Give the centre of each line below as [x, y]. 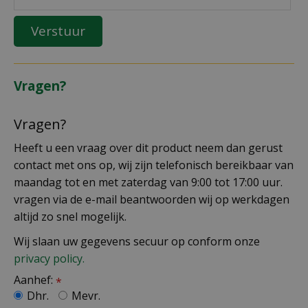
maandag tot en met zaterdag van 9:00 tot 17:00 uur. [148, 182]
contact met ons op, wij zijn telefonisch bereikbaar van [154, 165]
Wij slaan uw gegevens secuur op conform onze [137, 241]
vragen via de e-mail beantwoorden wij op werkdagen [152, 199]
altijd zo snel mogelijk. [71, 216]
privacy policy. [49, 258]
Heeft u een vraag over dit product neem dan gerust [148, 147]
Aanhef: [35, 279]
